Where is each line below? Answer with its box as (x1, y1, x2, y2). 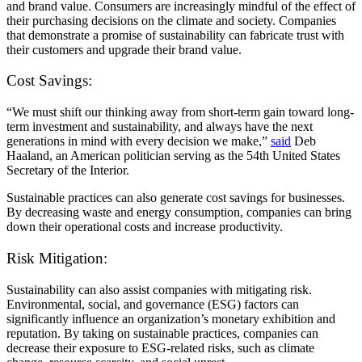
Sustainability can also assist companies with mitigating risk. (6, 282, 312, 297)
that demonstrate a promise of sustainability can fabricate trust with (6, 27, 344, 42)
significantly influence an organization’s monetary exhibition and (6, 311, 335, 326)
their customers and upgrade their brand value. (6, 42, 242, 57)
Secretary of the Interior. (6, 163, 129, 178)
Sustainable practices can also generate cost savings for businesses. (6, 191, 345, 205)
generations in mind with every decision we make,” (6, 134, 271, 149)
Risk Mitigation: (6, 249, 107, 267)
